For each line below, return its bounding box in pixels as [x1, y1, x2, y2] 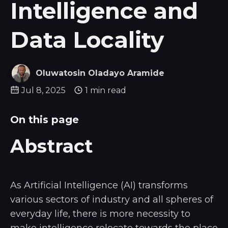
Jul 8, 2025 [21, 85, 66, 95]
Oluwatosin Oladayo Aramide [36, 68, 164, 78]
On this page [10, 113, 79, 126]
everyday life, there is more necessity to [10, 208, 190, 219]
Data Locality [10, 25, 164, 53]
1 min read [85, 85, 126, 95]
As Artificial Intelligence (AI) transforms [10, 179, 188, 191]
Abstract [10, 134, 93, 157]
